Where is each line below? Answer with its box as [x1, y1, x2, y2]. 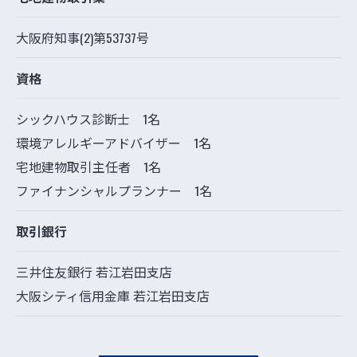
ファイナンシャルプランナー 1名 [16, 181, 212, 201]
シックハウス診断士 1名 [16, 109, 160, 129]
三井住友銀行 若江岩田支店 [16, 262, 172, 282]
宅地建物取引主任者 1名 [16, 157, 161, 177]
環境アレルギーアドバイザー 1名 [16, 133, 211, 153]
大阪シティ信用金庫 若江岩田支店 [16, 286, 210, 306]
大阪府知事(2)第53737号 [16, 28, 149, 48]
